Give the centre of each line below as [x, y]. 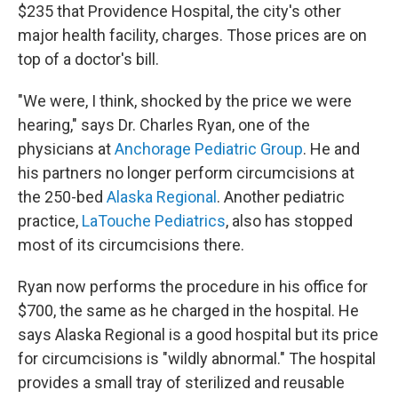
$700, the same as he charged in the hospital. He [188, 311]
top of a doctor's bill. [88, 60]
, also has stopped [289, 221]
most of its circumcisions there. [131, 245]
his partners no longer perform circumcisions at [186, 173]
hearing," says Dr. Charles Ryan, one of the [164, 125]
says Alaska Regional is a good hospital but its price [198, 335]
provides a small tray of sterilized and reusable [181, 383]
